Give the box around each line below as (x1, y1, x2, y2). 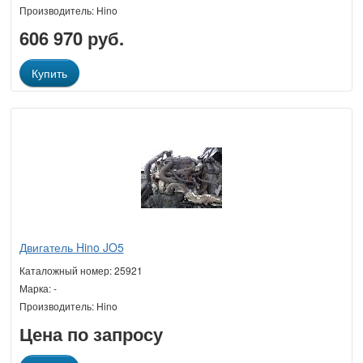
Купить (31, 64, 67, 81)
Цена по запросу (19, 320, 163, 347)
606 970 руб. (19, 24, 124, 51)
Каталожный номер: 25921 (19, 263, 143, 277)
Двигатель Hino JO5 (19, 238, 124, 255)
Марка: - (19, 280, 57, 295)
